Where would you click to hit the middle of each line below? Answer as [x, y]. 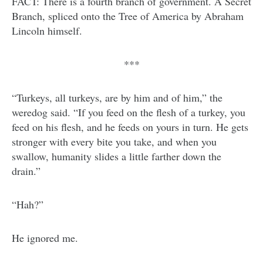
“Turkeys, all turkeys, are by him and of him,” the [117, 98]
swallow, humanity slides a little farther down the [117, 156]
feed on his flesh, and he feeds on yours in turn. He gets [130, 127]
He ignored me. [45, 238]
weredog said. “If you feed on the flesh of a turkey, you [129, 112]
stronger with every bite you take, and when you [114, 142]
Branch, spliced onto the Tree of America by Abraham [128, 16]
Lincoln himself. [47, 31]
